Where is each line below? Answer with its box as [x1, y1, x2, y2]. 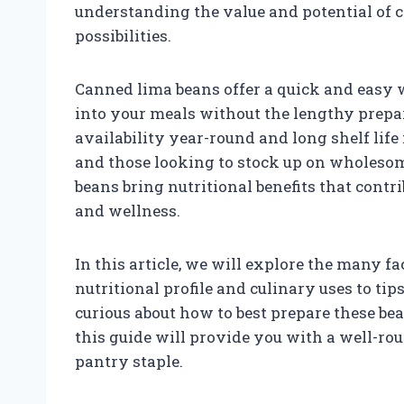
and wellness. [75, 199, 180, 221]
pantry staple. [75, 350, 183, 372]
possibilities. [75, 24, 171, 46]
